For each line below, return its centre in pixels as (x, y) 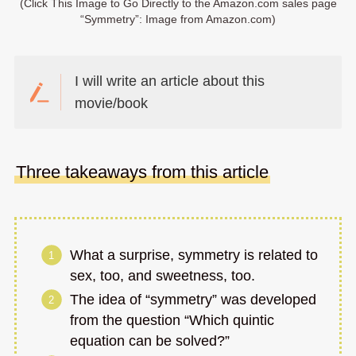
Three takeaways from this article (142, 172)
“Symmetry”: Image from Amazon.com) (178, 19)
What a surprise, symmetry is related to (194, 255)
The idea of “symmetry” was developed (193, 300)
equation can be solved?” (150, 341)
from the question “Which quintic (172, 321)
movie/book (112, 103)
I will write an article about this (170, 81)
